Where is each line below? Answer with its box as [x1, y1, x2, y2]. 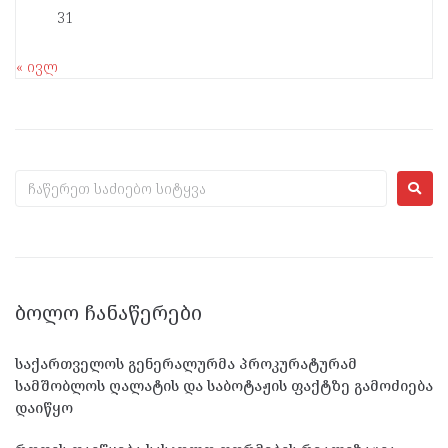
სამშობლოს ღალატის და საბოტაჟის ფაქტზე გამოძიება [15, 376, 433, 396]
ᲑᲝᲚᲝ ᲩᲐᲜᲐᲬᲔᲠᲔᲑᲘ [15, 299, 202, 327]
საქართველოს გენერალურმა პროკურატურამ [15, 354, 357, 374]
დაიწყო [15, 398, 73, 418]
